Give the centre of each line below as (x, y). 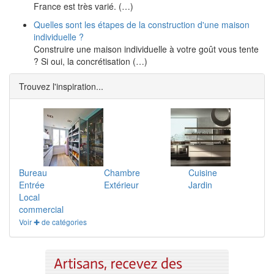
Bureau (33, 172)
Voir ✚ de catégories (53, 222)
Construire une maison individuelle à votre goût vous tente (146, 49)
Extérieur (121, 185)
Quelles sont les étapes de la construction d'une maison (142, 24)
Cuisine (203, 172)
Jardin (201, 185)
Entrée (32, 185)
